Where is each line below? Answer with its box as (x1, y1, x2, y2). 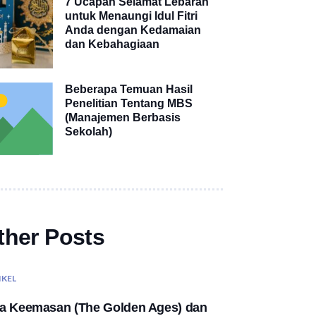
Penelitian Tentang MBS (65, 97, 193, 109)
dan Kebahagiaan (65, 38, 160, 51)
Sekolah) (65, 125, 113, 138)
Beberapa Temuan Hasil (65, 83, 193, 95)
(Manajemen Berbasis (65, 111, 181, 123)
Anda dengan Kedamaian (65, 24, 202, 37)
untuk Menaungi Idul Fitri (65, 10, 198, 23)
